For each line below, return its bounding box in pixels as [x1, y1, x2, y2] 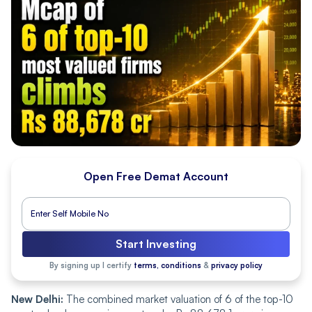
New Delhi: [11, 292, 63, 306]
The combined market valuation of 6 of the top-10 [63, 292, 293, 306]
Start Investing [116, 236, 196, 251]
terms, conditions [134, 260, 201, 270]
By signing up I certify [49, 260, 134, 270]
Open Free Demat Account [84, 169, 228, 183]
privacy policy [211, 260, 263, 270]
